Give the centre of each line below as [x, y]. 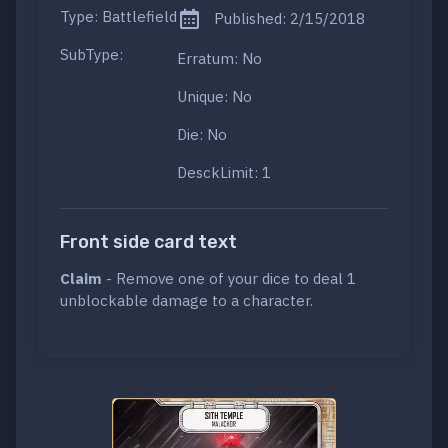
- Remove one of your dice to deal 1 [229, 278]
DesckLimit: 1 [224, 172]
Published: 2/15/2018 [287, 18]
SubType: [91, 54]
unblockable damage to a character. [186, 300]
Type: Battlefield [118, 16]
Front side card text [148, 241]
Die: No [202, 134]
